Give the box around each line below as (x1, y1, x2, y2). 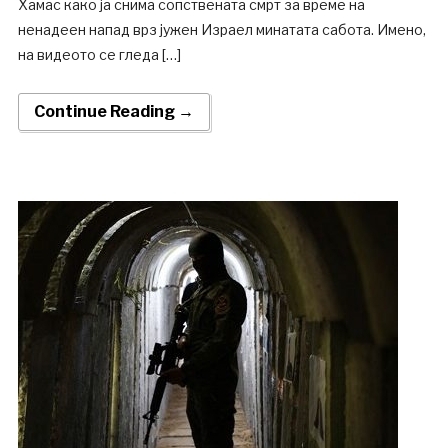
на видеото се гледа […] (17, 46, 181, 64)
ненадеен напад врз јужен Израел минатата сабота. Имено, (17, 21, 426, 39)
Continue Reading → (33, 102, 194, 122)
